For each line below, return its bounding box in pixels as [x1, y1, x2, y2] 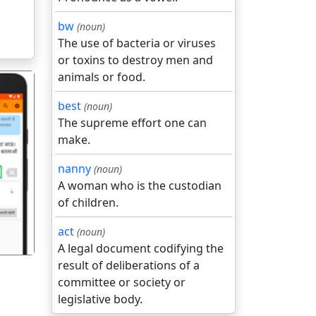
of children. [58, 195, 119, 210]
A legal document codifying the [58, 241, 224, 256]
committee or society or [58, 274, 186, 290]
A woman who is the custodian [58, 178, 221, 193]
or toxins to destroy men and [58, 52, 213, 68]
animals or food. [58, 69, 145, 85]
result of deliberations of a [58, 257, 200, 273]
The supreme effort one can [58, 115, 207, 130]
